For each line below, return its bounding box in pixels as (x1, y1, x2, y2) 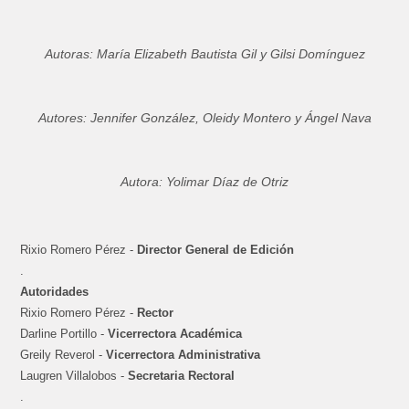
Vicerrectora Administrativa (106, 348, 261, 362)
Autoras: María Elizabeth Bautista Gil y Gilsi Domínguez (44, 47, 365, 62)
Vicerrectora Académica (108, 327, 243, 341)
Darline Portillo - (20, 327, 109, 341)
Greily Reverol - (20, 348, 107, 362)
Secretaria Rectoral (128, 369, 236, 383)
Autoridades (20, 285, 89, 299)
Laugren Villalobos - (20, 369, 129, 383)
